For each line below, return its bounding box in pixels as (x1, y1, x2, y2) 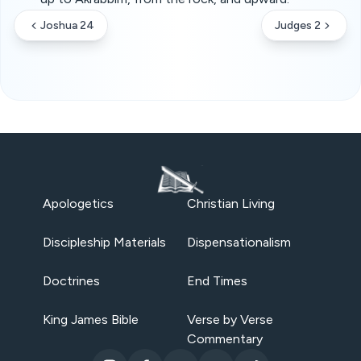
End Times (187, 273, 247, 288)
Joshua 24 (40, 19, 94, 32)
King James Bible (42, 312, 139, 327)
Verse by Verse (187, 312, 273, 327)
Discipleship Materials (42, 234, 166, 250)
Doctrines (42, 273, 100, 288)
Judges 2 (275, 19, 321, 32)
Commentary (187, 331, 263, 346)
